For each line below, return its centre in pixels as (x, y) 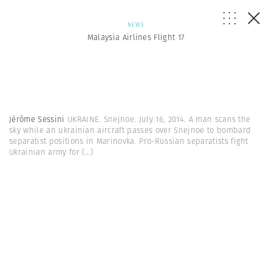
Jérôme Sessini (38, 119)
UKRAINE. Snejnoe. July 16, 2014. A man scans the (159, 119)
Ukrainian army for (46, 152)
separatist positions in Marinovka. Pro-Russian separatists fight (129, 141)
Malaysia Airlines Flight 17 (136, 37)
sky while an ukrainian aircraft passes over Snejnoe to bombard (130, 130)
